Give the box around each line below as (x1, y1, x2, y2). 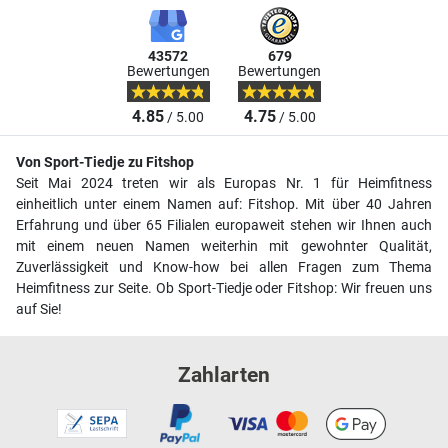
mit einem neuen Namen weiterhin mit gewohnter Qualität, (16, 238, 432, 256)
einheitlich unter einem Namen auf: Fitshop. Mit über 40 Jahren (16, 196, 432, 214)
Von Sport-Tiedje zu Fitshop (16, 154, 194, 172)
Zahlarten (178, 363, 270, 388)
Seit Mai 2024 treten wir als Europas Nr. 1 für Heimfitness (16, 175, 432, 193)
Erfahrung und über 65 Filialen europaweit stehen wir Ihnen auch (16, 217, 432, 235)
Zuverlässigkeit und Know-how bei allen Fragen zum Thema (16, 259, 432, 277)
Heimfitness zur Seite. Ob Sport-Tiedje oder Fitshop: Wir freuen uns (16, 280, 432, 298)
